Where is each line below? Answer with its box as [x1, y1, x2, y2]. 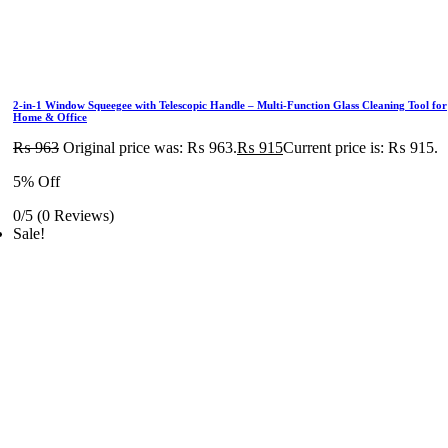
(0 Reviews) [37, 207, 114, 224]
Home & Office [13, 111, 87, 123]
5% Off [13, 173, 60, 190]
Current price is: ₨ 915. [283, 139, 438, 156]
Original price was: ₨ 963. [63, 139, 237, 156]
